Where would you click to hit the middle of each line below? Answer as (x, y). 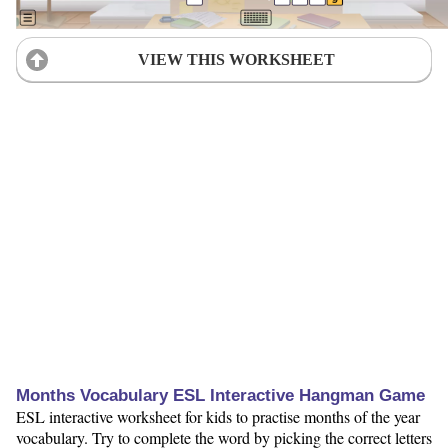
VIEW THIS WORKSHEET (236, 59)
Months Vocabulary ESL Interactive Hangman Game (220, 395)
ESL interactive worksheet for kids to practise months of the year (218, 416)
